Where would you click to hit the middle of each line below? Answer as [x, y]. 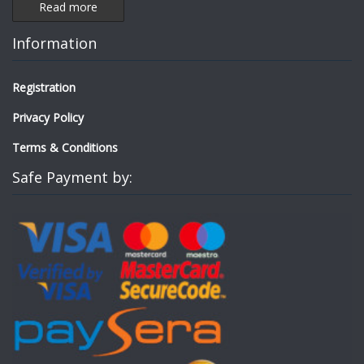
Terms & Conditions [65, 148]
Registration [44, 88]
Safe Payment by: [72, 178]
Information [54, 43]
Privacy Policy [48, 118]
